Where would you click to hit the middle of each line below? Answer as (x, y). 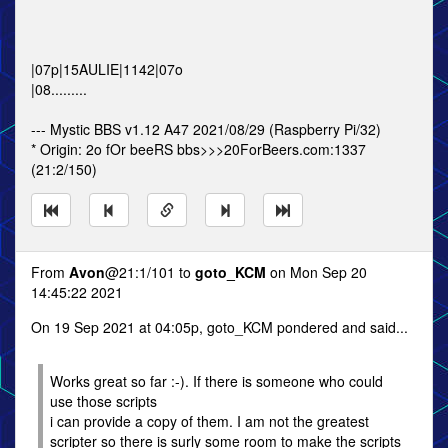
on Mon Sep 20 (316, 272)
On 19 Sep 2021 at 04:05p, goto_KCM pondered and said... (219, 327)
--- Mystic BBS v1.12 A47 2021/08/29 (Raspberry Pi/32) (206, 129)
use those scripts (103, 401)
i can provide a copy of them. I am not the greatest (209, 421)
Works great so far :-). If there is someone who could (216, 381)
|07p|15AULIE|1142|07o (107, 69)
